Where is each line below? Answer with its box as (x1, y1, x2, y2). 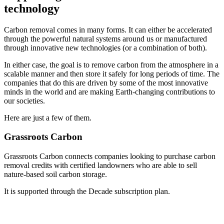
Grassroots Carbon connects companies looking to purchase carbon (4, 152, 215, 161)
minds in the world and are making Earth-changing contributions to (4, 87, 215, 96)
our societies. (4, 96, 47, 105)
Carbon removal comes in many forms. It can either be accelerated (4, 25, 212, 34)
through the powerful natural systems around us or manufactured (4, 34, 207, 43)
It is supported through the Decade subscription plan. (4, 187, 170, 196)
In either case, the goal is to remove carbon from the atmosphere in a (4, 60, 218, 69)
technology (4, 1, 62, 15)
